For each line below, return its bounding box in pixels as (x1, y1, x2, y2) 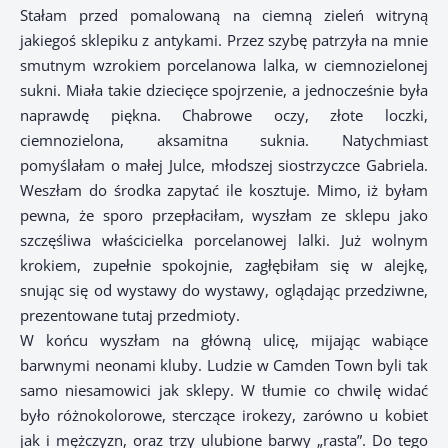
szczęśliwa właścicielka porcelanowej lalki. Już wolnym (20, 230, 428, 251)
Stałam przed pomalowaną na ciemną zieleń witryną (20, 5, 428, 26)
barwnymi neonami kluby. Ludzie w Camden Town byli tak (20, 355, 428, 376)
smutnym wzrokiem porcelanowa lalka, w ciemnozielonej (20, 55, 428, 76)
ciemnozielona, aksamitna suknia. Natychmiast (20, 130, 428, 151)
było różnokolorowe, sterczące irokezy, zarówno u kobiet (20, 405, 428, 426)
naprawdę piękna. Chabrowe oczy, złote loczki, (20, 105, 428, 126)
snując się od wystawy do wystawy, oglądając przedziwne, (20, 280, 428, 301)
